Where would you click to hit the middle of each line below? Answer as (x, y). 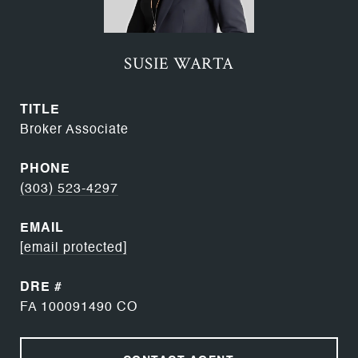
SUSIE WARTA (179, 64)
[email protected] (74, 249)
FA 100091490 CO (79, 308)
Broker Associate (74, 130)
